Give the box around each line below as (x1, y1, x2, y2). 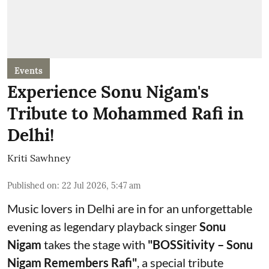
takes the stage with (41, 237, 148, 252)
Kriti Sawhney (7, 152, 70, 164)
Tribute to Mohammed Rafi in (7, 103, 244, 124)
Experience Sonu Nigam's (7, 81, 209, 103)
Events (14, 65, 43, 76)
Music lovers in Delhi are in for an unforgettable (7, 201, 252, 216)
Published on (7, 180, 57, 191)
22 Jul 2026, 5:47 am (62, 180, 141, 191)
